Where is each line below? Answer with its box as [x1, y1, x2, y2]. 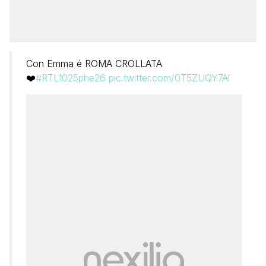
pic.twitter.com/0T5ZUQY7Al [109, 71, 230, 84]
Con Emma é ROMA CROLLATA [26, 57, 162, 69]
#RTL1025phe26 [36, 71, 106, 84]
